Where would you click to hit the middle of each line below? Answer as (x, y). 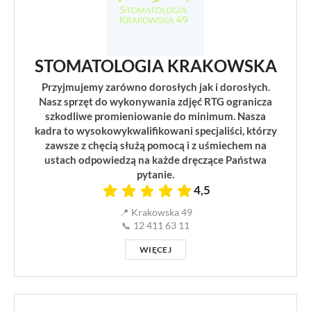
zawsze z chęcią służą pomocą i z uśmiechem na (155, 145)
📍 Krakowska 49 (155, 213)
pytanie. (155, 175)
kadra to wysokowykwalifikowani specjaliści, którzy (155, 131)
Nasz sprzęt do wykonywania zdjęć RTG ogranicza (155, 102)
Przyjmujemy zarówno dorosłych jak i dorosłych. (155, 87)
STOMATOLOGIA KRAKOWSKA (155, 66)
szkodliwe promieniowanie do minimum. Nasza (155, 116)
